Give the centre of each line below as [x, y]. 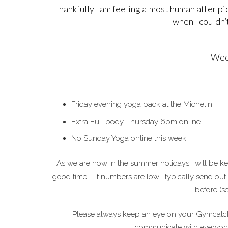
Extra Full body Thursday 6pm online [136, 121]
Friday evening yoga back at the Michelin [141, 104]
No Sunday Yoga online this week [129, 138]
